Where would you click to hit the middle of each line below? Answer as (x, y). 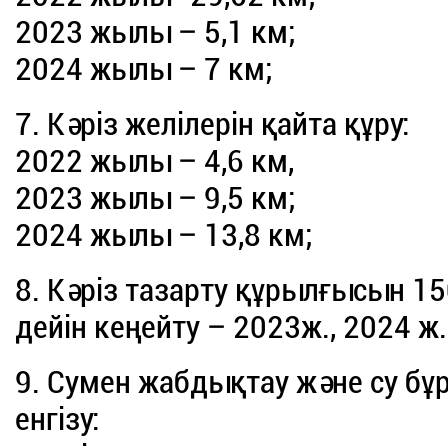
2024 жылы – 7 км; (144, 69)
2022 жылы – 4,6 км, (155, 161)
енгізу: (57, 419)
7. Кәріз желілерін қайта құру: (212, 124)
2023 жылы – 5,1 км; (155, 32)
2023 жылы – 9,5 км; (155, 198)
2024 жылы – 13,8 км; (164, 235)
